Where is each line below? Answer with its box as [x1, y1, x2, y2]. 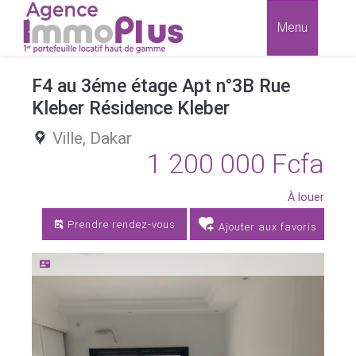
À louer [288, 190, 324, 204]
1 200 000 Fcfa [147, 148, 324, 180]
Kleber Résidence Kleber [32, 96, 230, 119]
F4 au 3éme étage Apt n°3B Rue [32, 74, 290, 97]
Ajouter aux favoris [215, 220, 317, 233]
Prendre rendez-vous [64, 218, 176, 230]
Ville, [52, 128, 90, 148]
